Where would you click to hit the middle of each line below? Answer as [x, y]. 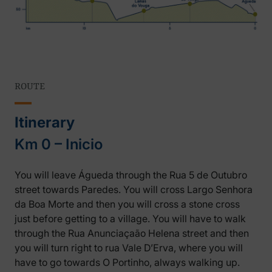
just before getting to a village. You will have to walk [130, 218]
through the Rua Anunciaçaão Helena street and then [132, 233]
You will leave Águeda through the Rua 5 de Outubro [131, 175]
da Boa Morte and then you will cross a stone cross [127, 204]
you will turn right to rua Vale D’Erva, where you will [129, 247]
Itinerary [45, 122]
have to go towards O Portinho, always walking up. [127, 262]
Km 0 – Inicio [59, 144]
